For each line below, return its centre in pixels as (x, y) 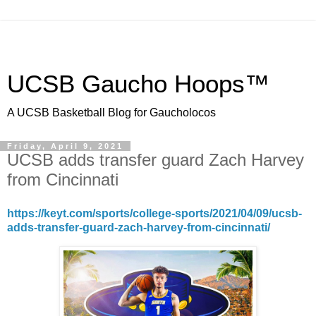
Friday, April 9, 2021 (65, 146)
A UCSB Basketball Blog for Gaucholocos (111, 113)
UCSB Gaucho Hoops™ (138, 84)
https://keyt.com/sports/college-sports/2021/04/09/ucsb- (154, 213)
